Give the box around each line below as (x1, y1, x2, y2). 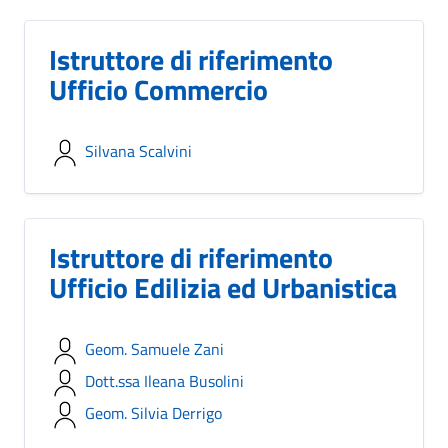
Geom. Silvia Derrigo (85, 401, 222, 425)
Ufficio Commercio (49, 68, 268, 111)
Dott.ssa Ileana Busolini (85, 369, 244, 393)
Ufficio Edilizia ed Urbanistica (49, 266, 397, 309)
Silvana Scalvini (85, 139, 192, 163)
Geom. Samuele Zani (85, 337, 224, 361)
